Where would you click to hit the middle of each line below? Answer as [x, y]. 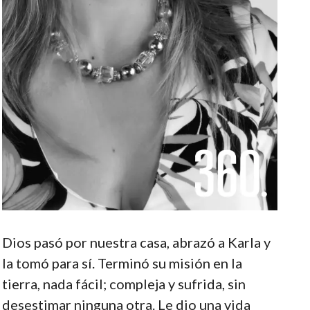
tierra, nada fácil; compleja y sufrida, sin [124, 283]
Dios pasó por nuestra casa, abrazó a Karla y [136, 242]
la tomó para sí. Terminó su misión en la [122, 263]
